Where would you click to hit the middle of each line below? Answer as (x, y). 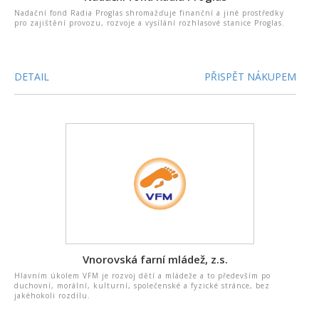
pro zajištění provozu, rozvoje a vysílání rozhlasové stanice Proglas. (150, 23)
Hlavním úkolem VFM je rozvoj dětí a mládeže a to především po (142, 276)
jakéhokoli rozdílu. (52, 296)
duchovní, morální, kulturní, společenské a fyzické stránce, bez (142, 286)
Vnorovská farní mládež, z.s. (156, 259)
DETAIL (32, 77)
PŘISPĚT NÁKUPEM (251, 77)
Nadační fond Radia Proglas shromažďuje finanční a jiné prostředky (149, 13)
